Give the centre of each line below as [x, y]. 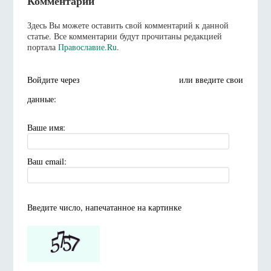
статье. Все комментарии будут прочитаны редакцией [124, 36]
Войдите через [54, 79]
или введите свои [210, 79]
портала [42, 47]
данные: [41, 99]
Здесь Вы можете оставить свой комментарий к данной [128, 25]
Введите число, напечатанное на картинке [104, 207]
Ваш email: [47, 162]
